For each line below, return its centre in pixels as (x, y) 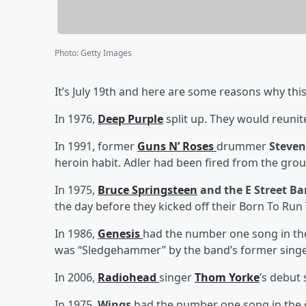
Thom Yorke (227, 277)
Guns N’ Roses (177, 146)
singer (177, 277)
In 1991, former (96, 146)
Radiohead (128, 277)
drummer (243, 146)
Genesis (120, 233)
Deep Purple (130, 119)
